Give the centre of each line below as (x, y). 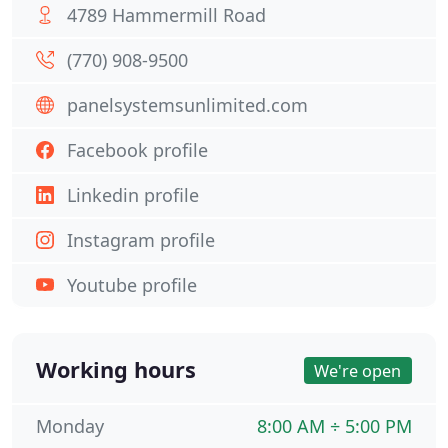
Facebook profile (137, 150)
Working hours (116, 369)
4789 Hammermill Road (166, 15)
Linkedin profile (133, 195)
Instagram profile (141, 240)
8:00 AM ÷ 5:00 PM (334, 426)
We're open (358, 370)
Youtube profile (132, 285)
